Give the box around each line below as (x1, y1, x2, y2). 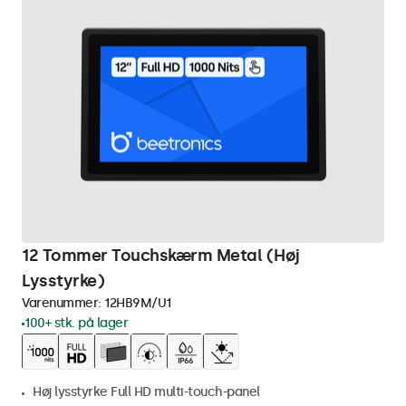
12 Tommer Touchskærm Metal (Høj (22, 246, 300, 266)
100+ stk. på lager (24, 315, 128, 331)
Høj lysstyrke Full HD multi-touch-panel (33, 384, 260, 400)
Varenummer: (22, 295, 104, 311)
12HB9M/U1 (104, 295, 171, 311)
